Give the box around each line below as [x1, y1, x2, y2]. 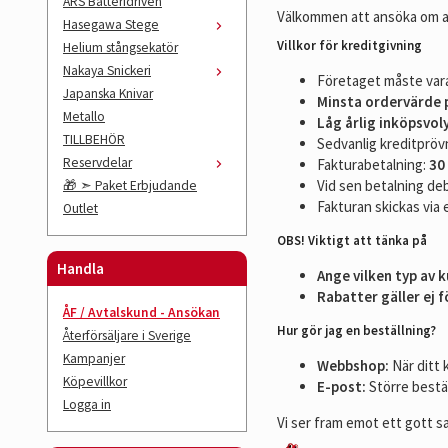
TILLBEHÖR [63, 131, 125, 148]
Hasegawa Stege [63, 16, 159, 33]
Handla [57, 259, 104, 278]
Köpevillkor [63, 373, 127, 390]
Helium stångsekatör [63, 39, 178, 56]
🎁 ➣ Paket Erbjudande [63, 177, 197, 194]
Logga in [63, 396, 111, 413]
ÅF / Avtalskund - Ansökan [63, 304, 220, 321]
